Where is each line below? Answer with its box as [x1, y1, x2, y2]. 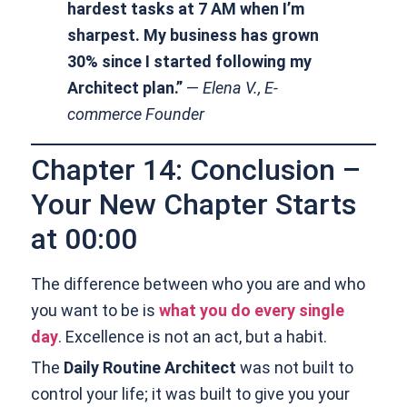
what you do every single [159, 301, 345, 321]
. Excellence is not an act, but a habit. [58, 327, 328, 347]
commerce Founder [67, 104, 205, 124]
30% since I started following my [67, 52, 313, 72]
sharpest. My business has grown [67, 25, 320, 45]
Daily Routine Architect [64, 358, 237, 378]
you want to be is [31, 301, 160, 321]
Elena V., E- [203, 78, 279, 98]
